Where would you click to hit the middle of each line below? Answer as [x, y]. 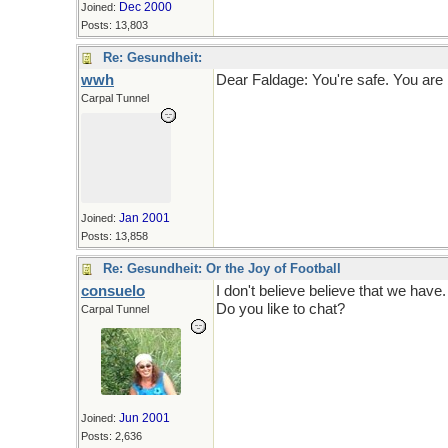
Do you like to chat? [280, 309]
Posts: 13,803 [114, 25]
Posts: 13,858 [114, 236]
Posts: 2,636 [111, 436]
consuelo [113, 291]
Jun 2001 [144, 418]
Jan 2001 [144, 218]
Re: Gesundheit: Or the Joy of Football [222, 268]
